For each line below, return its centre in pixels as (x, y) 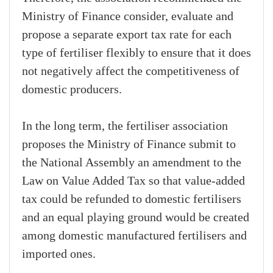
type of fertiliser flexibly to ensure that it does (136, 53)
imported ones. (59, 254)
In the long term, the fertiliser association (125, 126)
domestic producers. (72, 90)
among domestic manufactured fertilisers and (134, 236)
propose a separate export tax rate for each (127, 35)
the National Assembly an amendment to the (132, 163)
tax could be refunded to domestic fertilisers (132, 200)
